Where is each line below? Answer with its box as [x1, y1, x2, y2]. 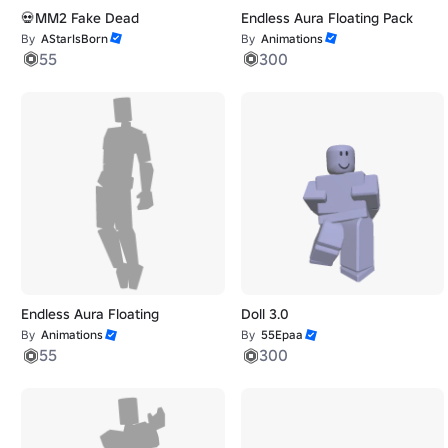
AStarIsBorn [41, 30, 108, 46]
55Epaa [260, 327, 303, 343]
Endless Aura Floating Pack [240, 8, 413, 27]
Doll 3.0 [240, 305, 289, 324]
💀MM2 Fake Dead [21, 8, 139, 27]
